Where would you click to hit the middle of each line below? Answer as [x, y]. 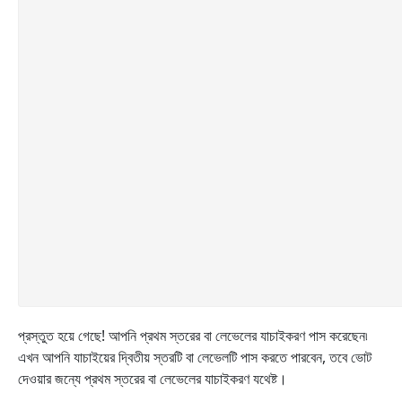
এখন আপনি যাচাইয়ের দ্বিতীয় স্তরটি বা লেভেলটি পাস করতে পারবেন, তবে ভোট [195, 357]
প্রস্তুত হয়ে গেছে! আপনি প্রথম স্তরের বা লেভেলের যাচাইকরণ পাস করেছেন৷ [193, 336]
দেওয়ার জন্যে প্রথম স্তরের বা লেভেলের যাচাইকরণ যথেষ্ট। [153, 379]
